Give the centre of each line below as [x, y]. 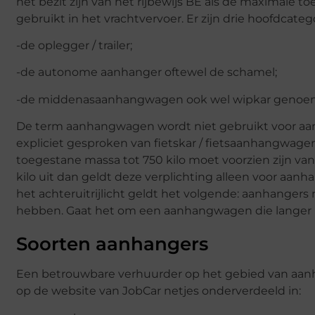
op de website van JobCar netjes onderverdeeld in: [159, 291]
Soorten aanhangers [112, 244]
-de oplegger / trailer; [74, 46]
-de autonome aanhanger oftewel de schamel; [147, 72]
